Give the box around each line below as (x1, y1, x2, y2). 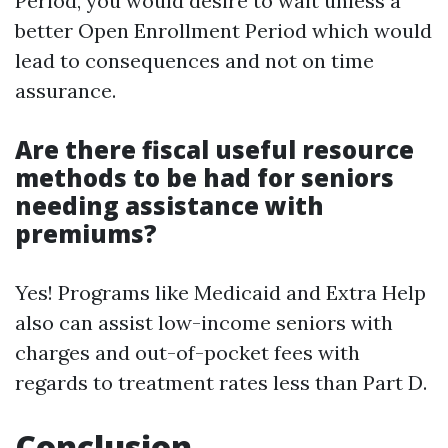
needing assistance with (15, 189, 324, 222)
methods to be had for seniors (15, 161, 394, 194)
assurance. (15, 78, 116, 103)
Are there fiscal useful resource (15, 133, 414, 166)
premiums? (15, 217, 157, 250)
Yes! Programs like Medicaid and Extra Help (15, 280, 426, 305)
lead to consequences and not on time (15, 48, 374, 73)
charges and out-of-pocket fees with (15, 340, 360, 365)
